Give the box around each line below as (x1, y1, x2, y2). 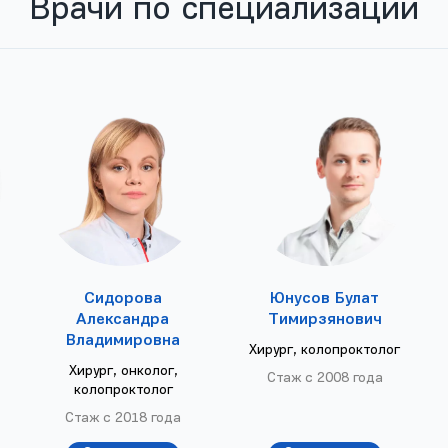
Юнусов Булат (270, 291, 380, 308)
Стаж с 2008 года (266, 371, 383, 387)
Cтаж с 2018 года (65, 410, 182, 426)
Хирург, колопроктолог (249, 343, 401, 359)
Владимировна (65, 332, 180, 349)
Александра (76, 311, 170, 328)
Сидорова (83, 290, 162, 307)
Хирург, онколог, (68, 363, 178, 379)
